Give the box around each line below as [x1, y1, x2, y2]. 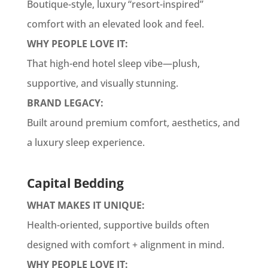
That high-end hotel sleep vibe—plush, [26, 57, 200, 70]
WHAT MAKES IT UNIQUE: [26, 199, 145, 212]
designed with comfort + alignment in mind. [26, 238, 224, 251]
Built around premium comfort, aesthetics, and [26, 116, 240, 129]
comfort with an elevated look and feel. [26, 17, 204, 31]
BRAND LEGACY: [26, 96, 103, 109]
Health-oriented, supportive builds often [26, 218, 209, 232]
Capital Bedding [26, 175, 124, 191]
